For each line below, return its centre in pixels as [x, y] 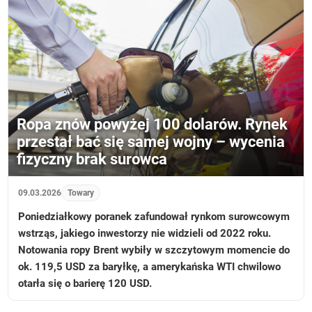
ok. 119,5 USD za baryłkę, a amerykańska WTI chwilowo [150, 266]
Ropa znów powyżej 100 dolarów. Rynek [153, 124]
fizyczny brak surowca [92, 159]
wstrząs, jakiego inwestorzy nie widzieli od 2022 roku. [145, 233]
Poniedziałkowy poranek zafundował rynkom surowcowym [154, 216]
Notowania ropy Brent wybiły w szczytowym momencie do [154, 250]
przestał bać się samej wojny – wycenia [151, 141]
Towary [81, 193]
